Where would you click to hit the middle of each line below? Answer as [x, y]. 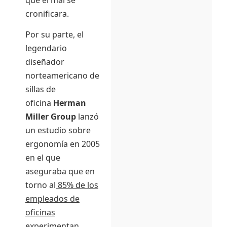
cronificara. [47, 13]
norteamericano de [62, 76]
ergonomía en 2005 [63, 144]
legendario [46, 48]
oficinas [40, 213]
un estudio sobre [58, 130]
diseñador [45, 62]
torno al [41, 185]
